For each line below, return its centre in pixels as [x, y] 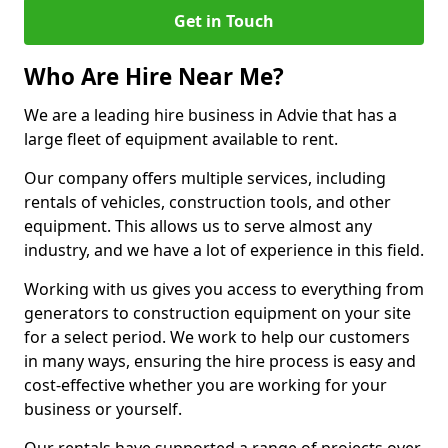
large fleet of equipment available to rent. [181, 139]
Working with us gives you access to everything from [224, 289]
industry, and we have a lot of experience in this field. [224, 250]
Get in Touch [224, 21]
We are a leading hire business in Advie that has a [210, 115]
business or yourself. [103, 409]
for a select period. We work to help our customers [217, 337]
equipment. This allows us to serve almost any [198, 226]
